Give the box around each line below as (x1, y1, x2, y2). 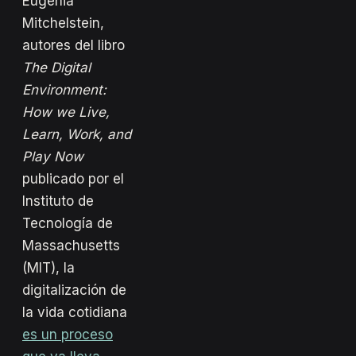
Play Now (22, 148, 83, 164)
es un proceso (22, 326, 113, 342)
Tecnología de (22, 215, 113, 231)
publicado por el (22, 170, 124, 187)
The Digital (22, 59, 91, 75)
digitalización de (22, 281, 126, 298)
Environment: (22, 81, 106, 98)
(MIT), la (22, 259, 75, 276)
